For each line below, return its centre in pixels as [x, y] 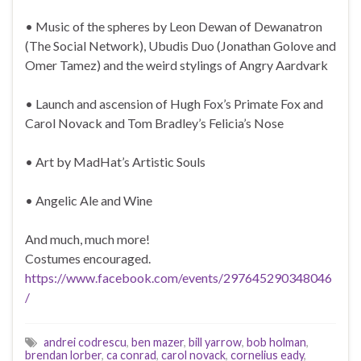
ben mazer [158, 342]
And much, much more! [87, 239]
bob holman [276, 342]
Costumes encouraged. [88, 258]
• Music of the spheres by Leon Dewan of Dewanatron [174, 26]
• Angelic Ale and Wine [89, 200]
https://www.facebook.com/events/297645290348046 [178, 277]
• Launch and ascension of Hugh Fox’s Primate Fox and [174, 103]
